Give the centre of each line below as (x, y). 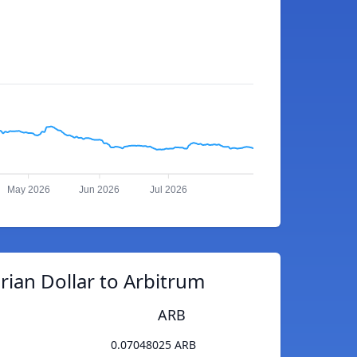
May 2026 (28, 190)
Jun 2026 (100, 190)
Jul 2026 (168, 190)
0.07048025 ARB (153, 345)
